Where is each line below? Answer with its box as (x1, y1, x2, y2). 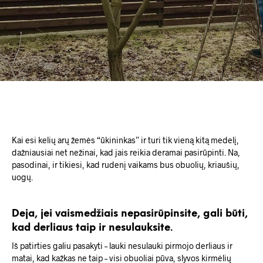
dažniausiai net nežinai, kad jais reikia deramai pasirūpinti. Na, (12, 147, 240, 157)
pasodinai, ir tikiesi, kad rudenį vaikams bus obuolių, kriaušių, (12, 159, 240, 170)
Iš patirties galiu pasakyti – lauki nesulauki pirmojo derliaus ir (12, 240, 232, 251)
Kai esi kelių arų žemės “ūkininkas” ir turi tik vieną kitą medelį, (12, 134, 239, 145)
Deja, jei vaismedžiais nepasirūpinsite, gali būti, (12, 208, 248, 219)
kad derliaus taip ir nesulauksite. (12, 222, 173, 233)
